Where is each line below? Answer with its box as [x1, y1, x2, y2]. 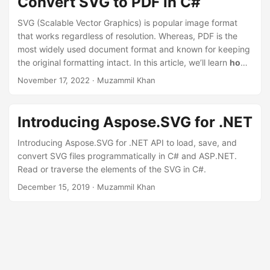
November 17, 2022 [17, 75, 90, 85]
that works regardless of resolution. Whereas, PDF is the [17, 31, 237, 41]
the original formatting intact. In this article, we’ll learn [17, 57, 230, 67]
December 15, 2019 [17, 182, 90, 192]
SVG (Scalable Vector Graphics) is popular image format [17, 17, 237, 28]
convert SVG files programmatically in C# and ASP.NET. [17, 151, 237, 161]
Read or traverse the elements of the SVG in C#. [17, 164, 206, 174]
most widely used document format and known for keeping [17, 44, 250, 54]
